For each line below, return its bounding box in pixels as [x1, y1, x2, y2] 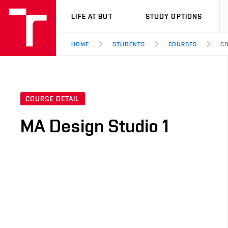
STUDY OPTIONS [145, 12, 203, 20]
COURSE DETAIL [25, 95, 80, 103]
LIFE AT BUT [71, 12, 112, 20]
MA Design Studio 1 [20, 115, 169, 137]
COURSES [168, 41, 197, 48]
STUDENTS [112, 41, 145, 48]
